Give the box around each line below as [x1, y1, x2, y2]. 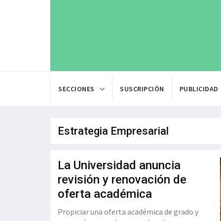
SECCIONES [58, 84, 95, 94]
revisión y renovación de [58, 173, 186, 187]
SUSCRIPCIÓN [120, 84, 164, 94]
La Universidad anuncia [58, 158, 181, 173]
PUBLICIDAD [179, 84, 219, 94]
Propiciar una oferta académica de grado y [58, 207, 198, 217]
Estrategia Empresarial [58, 125, 169, 138]
